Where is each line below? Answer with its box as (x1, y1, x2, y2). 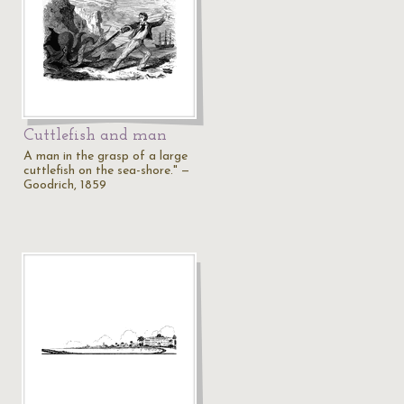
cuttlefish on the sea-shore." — (23, 164, 189, 178)
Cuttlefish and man (23, 127, 167, 144)
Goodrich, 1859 (23, 179, 106, 192)
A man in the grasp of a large (23, 150, 188, 163)
